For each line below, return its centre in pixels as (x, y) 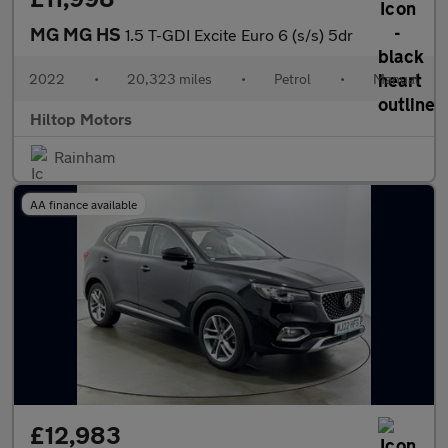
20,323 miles (169, 78)
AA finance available (83, 204)
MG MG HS (77, 34)
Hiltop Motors (81, 118)
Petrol (292, 78)
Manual (396, 78)
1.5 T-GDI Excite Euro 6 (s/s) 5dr (239, 34)
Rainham (84, 156)
